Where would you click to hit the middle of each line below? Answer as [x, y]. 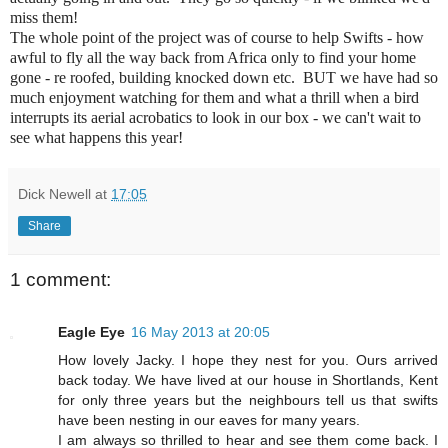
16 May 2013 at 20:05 [200, 331]
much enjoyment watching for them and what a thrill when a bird [214, 98]
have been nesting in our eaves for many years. [209, 419]
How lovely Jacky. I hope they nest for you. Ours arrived [248, 359]
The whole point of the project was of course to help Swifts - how [217, 38]
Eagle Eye [91, 331]
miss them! [44, 18]
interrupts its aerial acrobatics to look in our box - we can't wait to [215, 118]
